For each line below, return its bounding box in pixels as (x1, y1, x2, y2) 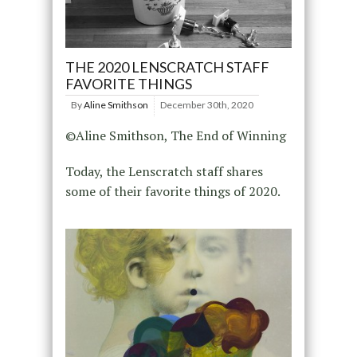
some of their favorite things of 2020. (65, 182, 280, 200)
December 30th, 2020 (159, 98, 253, 111)
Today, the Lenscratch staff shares (65, 162, 263, 180)
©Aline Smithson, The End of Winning (65, 126, 286, 144)
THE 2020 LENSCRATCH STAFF (65, 57, 269, 76)
